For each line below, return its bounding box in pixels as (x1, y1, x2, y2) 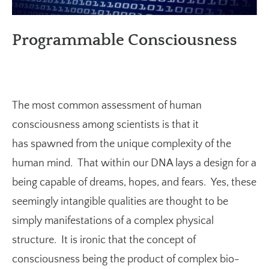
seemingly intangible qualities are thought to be (12, 196, 228, 208)
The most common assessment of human (12, 100, 202, 112)
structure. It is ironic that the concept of (12, 234, 196, 247)
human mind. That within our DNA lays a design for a (12, 157, 256, 170)
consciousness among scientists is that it (12, 119, 199, 131)
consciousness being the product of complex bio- (12, 253, 240, 266)
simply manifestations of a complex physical (12, 215, 214, 228)
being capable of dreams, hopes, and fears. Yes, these (12, 177, 256, 189)
